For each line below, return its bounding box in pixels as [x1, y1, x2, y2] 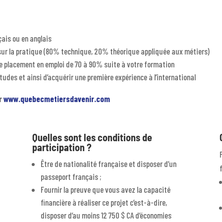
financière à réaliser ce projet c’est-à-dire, [40, 197, 167, 207]
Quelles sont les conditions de [32, 131, 152, 143]
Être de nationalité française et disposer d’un [40, 158, 176, 168]
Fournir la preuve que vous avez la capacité [40, 184, 170, 194]
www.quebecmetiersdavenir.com [3, 94, 112, 104]
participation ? [32, 141, 92, 153]
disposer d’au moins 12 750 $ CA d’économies [40, 210, 171, 220]
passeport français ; [40, 171, 101, 181]
